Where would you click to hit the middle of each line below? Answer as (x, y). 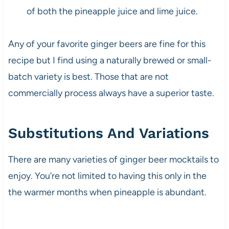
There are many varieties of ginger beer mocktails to (113, 160)
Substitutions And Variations (108, 133)
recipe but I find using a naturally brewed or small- (110, 61)
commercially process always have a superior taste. (111, 93)
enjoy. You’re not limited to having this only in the (107, 176)
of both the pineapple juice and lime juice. (112, 12)
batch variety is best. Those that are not (88, 77)
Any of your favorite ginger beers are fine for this (107, 44)
